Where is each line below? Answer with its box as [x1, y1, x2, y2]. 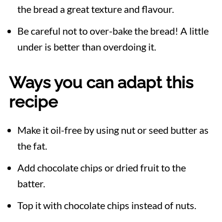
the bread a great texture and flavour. [17, 3, 176, 15]
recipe [8, 92, 58, 112]
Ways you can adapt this [8, 73, 193, 93]
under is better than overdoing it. [17, 41, 156, 53]
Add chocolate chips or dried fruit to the [17, 162, 186, 174]
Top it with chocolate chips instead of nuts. [17, 199, 196, 212]
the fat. [17, 140, 47, 152]
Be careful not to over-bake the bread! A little [17, 25, 209, 37]
